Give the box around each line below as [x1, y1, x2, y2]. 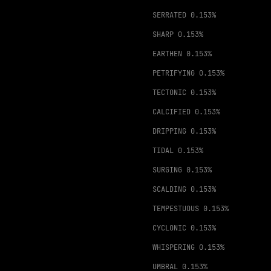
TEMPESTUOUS [152, 204, 199, 214]
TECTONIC [152, 88, 186, 97]
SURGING [152, 165, 182, 175]
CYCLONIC [152, 223, 186, 233]
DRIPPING [152, 126, 186, 136]
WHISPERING [152, 243, 195, 252]
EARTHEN [152, 49, 182, 59]
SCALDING [152, 184, 186, 194]
